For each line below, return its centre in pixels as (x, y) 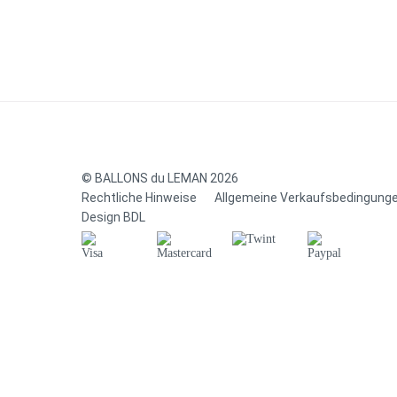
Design (102, 218)
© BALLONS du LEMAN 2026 (160, 179)
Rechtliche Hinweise (139, 198)
